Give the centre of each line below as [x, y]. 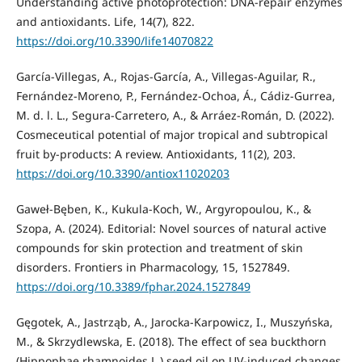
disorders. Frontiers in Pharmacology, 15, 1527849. [153, 267]
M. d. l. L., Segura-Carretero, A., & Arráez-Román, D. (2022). [175, 116]
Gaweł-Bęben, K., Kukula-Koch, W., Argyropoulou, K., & [163, 209]
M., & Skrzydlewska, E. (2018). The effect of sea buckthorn [171, 342]
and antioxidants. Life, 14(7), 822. [105, 22]
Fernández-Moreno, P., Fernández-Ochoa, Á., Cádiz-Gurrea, [175, 96]
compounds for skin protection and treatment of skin [159, 248]
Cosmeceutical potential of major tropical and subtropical [172, 135]
